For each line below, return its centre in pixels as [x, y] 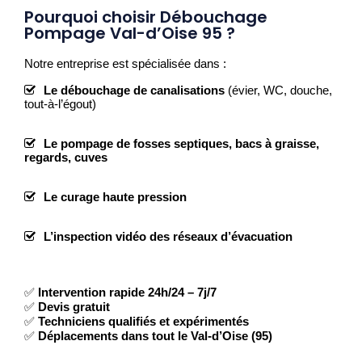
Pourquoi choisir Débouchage [146, 17]
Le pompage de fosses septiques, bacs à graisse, [181, 143]
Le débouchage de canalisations [134, 90]
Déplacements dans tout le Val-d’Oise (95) [155, 335]
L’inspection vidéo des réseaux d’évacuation [168, 236]
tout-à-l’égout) [60, 103]
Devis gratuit [74, 306]
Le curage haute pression [115, 196]
